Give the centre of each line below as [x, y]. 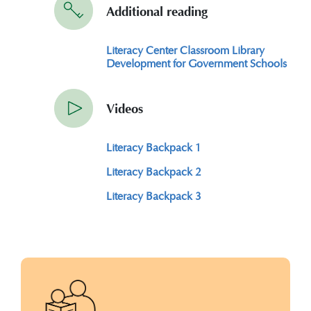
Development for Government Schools [197, 62]
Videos [124, 109]
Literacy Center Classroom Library [186, 49]
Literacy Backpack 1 [154, 147]
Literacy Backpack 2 [154, 171]
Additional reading [157, 11]
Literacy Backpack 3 [154, 196]
